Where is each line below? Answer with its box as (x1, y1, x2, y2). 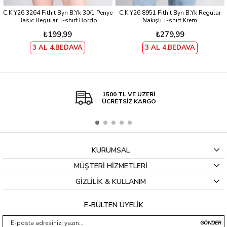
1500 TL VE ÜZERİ (102, 90, 155, 98)
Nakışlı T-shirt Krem (142, 16, 198, 24)
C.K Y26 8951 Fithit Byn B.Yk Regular (119, 8, 221, 17)
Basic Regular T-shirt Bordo (18, 16, 97, 24)
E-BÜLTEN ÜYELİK (84, 200, 143, 210)
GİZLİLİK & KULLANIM (75, 176, 146, 186)
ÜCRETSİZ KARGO (101, 97, 156, 105)
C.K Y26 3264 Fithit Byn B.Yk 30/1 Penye (3, 8, 112, 17)
